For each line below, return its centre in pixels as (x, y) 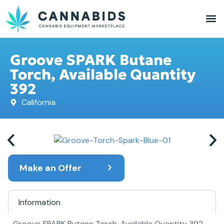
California (38, 102)
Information (39, 202)
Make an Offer (50, 168)
